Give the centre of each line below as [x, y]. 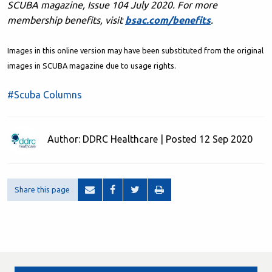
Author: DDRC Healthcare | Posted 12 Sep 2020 [149, 139]
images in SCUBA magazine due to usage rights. [92, 66]
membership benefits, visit [66, 20]
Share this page [42, 190]
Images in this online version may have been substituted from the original [135, 51]
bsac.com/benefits [168, 20]
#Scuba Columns [45, 95]
